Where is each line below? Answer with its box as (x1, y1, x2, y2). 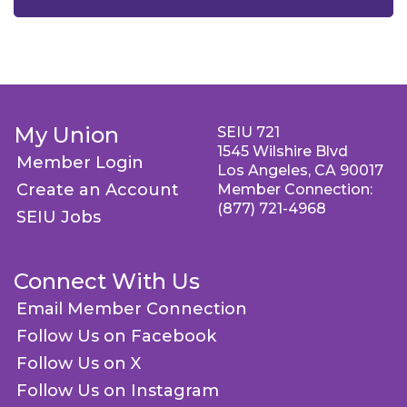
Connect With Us (14, 268, 200, 295)
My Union (14, 122, 119, 149)
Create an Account (16, 180, 179, 201)
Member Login (16, 153, 144, 174)
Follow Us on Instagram (16, 381, 219, 402)
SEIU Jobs (16, 207, 101, 228)
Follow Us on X (16, 353, 141, 374)
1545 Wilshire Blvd (217, 143, 348, 161)
